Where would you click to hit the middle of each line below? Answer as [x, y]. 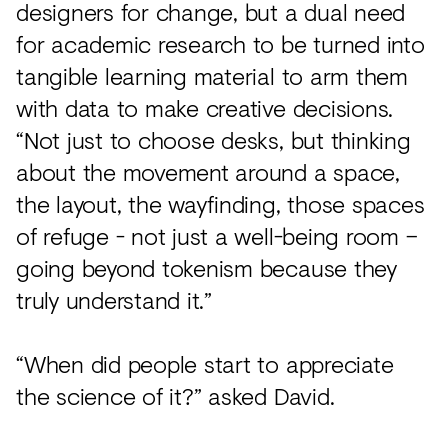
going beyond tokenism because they [206, 267]
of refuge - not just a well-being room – [217, 235]
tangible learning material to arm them [212, 75]
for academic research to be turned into [220, 43]
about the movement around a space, [208, 171]
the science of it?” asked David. [175, 395]
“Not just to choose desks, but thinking [213, 139]
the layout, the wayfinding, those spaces [220, 203]
